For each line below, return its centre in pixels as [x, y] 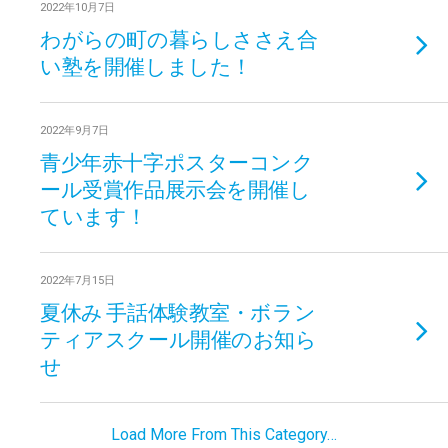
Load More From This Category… [224, 434]
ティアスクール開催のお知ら [178, 338]
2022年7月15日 [77, 280]
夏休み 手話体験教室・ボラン [178, 311]
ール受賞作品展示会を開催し [175, 188]
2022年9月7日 [74, 130]
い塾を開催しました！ [146, 65]
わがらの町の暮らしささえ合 [179, 38]
